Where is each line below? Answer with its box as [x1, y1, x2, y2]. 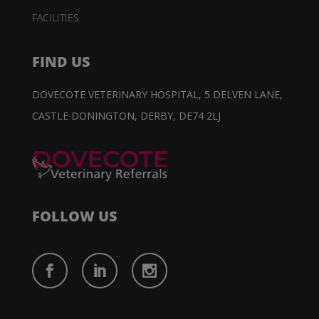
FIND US [31, 51, 90, 71]
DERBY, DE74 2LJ [140, 108, 221, 122]
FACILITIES [31, 10, 79, 24]
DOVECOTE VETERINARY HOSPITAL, [31, 87, 204, 101]
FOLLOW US [31, 206, 117, 226]
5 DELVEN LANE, [204, 87, 283, 101]
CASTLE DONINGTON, [31, 108, 140, 122]
